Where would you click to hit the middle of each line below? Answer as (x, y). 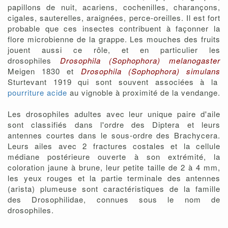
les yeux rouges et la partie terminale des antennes (114, 178)
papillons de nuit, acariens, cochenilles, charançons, (114, 7)
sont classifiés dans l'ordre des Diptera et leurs (114, 125)
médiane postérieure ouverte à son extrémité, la (114, 157)
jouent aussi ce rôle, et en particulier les (114, 50)
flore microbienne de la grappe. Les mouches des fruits (114, 39)
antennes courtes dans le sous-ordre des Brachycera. (114, 135)
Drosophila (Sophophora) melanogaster (140, 61)
